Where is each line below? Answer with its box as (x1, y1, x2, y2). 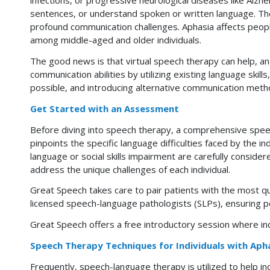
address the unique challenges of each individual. (30, 163, 230, 175)
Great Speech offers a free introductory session (30, 218, 230, 230)
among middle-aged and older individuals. (30, 34, 201, 46)
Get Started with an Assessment (30, 102, 179, 115)
